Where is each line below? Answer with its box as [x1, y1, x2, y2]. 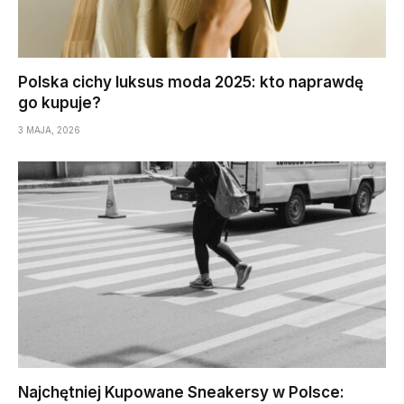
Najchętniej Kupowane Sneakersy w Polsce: [18, 383, 344, 401]
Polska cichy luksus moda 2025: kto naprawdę [18, 72, 363, 91]
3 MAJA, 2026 [18, 124, 80, 135]
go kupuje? [18, 93, 101, 112]
